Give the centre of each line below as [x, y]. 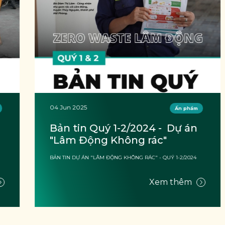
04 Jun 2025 [53, 107]
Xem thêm [156, 182]
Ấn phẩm [171, 108]
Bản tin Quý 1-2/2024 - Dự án [108, 128]
